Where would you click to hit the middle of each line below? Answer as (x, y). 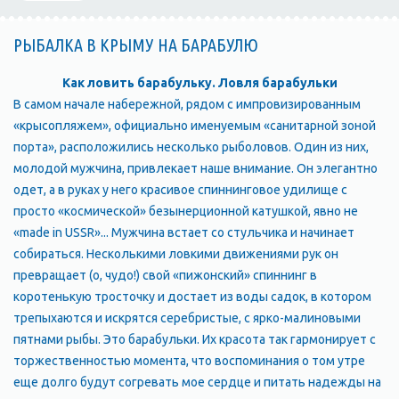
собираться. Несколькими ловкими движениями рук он (176, 254)
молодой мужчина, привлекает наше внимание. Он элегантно (195, 168)
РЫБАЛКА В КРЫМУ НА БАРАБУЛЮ (136, 45)
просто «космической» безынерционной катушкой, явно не (186, 211)
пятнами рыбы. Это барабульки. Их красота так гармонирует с (195, 339)
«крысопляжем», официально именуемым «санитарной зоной (195, 126)
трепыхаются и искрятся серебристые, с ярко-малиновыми (187, 318)
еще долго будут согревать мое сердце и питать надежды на (197, 382)
